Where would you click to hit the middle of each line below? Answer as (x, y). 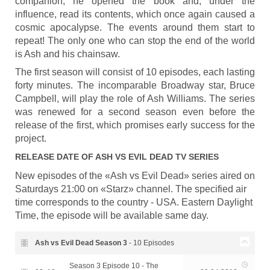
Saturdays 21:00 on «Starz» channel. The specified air (130, 189)
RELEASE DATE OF (55, 157)
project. (30, 138)
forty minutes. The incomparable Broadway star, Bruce (135, 85)
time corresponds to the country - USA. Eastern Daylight (133, 202)
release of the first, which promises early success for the (135, 125)
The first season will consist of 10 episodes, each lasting (135, 72)
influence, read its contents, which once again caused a (135, 14)
